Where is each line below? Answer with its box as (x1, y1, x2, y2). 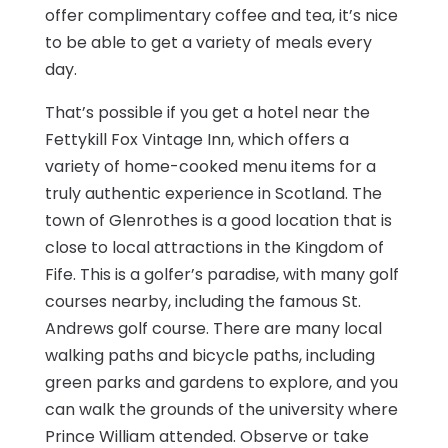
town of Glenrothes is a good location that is (44, 209, 392, 233)
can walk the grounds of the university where (44, 398, 398, 422)
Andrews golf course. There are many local (44, 317, 382, 341)
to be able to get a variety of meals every (44, 31, 372, 55)
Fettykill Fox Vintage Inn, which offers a (44, 128, 349, 152)
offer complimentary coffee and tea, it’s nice (44, 4, 398, 28)
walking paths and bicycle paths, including (44, 344, 375, 368)
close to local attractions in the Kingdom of (44, 236, 384, 260)
